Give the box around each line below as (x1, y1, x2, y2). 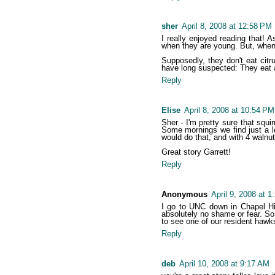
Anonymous (161, 190, 207, 199)
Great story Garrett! (161, 147, 231, 157)
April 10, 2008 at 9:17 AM (179, 259, 269, 269)
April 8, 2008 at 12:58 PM (181, 21, 272, 31)
